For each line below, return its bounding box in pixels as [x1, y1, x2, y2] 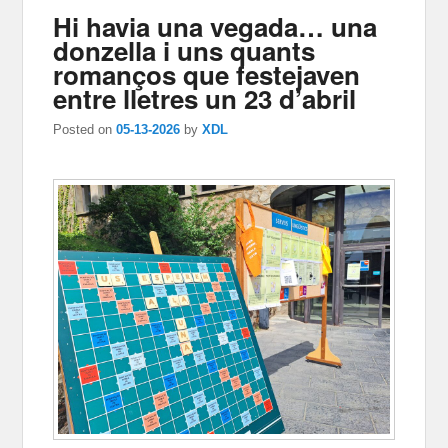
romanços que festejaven [53, 56, 361, 94]
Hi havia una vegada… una [53, 8, 378, 46]
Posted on [53, 122, 117, 138]
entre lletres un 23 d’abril [53, 80, 357, 118]
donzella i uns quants [53, 32, 316, 70]
